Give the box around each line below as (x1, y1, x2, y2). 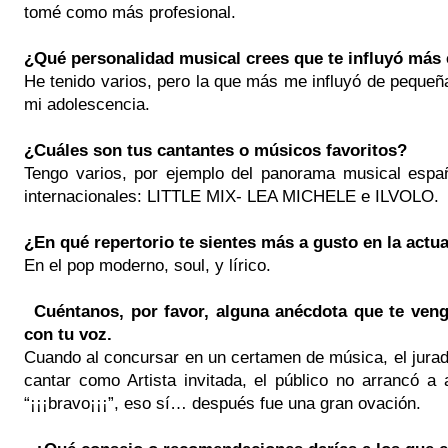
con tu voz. (24, 324, 112, 343)
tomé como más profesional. (24, 2, 241, 21)
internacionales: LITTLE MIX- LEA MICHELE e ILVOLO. (24, 186, 439, 205)
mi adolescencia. (24, 94, 155, 113)
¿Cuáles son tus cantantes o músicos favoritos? (24, 140, 407, 159)
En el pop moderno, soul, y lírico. (24, 255, 271, 274)
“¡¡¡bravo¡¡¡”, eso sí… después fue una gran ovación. (24, 393, 426, 412)
